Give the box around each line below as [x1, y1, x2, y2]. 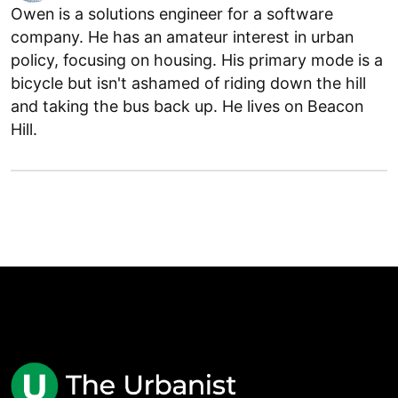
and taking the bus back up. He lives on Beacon [11, 97, 363, 116]
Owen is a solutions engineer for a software [11, 4, 333, 24]
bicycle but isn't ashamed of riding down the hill [11, 74, 366, 93]
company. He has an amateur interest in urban [11, 28, 354, 47]
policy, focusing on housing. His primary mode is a [11, 51, 383, 70]
